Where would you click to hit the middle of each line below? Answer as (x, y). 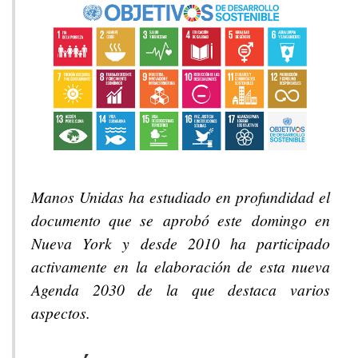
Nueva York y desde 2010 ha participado (181, 243)
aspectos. (61, 313)
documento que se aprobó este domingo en (181, 220)
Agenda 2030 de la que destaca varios (181, 290)
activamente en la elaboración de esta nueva (181, 267)
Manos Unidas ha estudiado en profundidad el (181, 197)
